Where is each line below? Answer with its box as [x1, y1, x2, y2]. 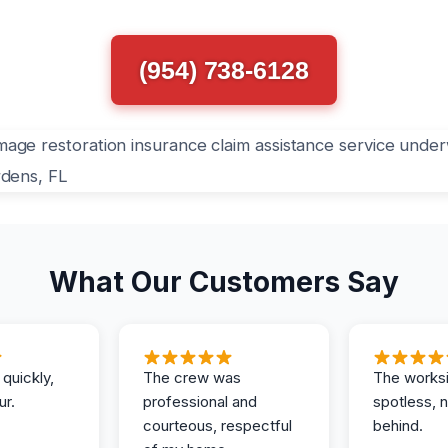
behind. [373, 415, 423, 435]
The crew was [143, 367, 241, 387]
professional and [143, 391, 257, 411]
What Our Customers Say [49, 264, 399, 299]
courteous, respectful [143, 415, 292, 435]
